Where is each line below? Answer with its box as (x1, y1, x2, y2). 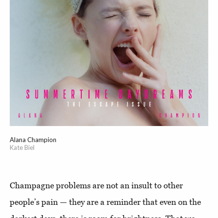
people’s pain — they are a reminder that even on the (10, 197, 201, 207)
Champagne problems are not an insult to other (10, 181, 183, 191)
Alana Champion (10, 136, 56, 144)
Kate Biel (10, 144, 35, 152)
